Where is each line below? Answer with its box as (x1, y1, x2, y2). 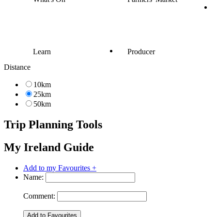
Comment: (23, 191, 55, 200)
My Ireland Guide (4, 140, 94, 154)
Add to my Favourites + (23, 163, 96, 172)
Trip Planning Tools (4, 118, 102, 131)
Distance (4, 62, 31, 71)
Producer (127, 47, 155, 56)
